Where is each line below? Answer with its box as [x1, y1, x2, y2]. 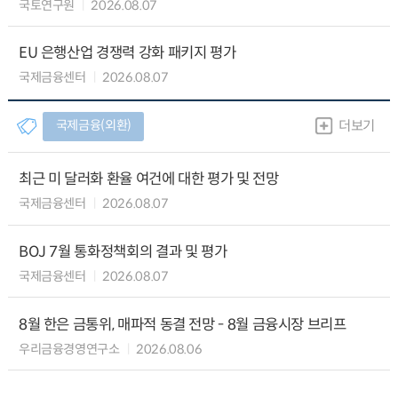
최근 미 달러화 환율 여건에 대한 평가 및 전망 [18, 170, 279, 188]
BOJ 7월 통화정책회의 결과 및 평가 [18, 242, 227, 261]
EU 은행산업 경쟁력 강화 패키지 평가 [18, 43, 236, 62]
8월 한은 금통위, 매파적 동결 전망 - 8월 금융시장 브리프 [18, 314, 346, 334]
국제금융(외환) [55, 116, 131, 133]
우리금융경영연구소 [18, 340, 120, 357]
